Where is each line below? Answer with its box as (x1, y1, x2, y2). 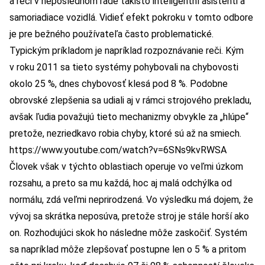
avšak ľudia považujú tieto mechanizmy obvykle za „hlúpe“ (9, 111, 248, 123)
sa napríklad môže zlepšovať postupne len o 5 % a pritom (9, 244, 246, 256)
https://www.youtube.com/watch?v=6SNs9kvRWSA (9, 144, 227, 156)
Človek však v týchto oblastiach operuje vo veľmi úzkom (9, 161, 243, 173)
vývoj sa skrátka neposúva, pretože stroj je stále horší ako (9, 211, 249, 222)
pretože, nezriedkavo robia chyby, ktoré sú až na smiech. (9, 128, 241, 140)
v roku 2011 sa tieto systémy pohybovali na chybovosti (9, 62, 238, 73)
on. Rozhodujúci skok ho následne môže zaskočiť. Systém (9, 227, 247, 239)
